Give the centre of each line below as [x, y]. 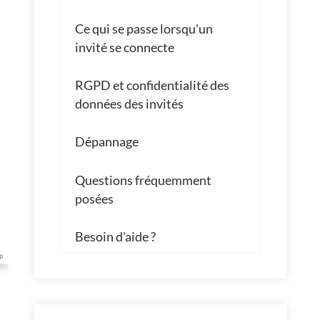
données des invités [129, 104]
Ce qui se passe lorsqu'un [144, 28]
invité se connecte [124, 47]
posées [94, 198]
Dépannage [106, 142]
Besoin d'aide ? [115, 237]
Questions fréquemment [143, 180]
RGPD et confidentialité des [152, 85]
